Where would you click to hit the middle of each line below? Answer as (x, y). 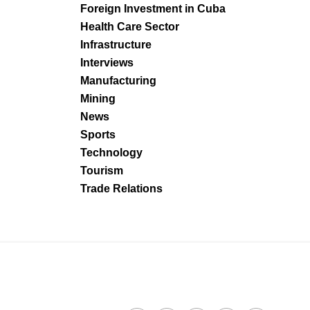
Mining (98, 99)
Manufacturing (118, 81)
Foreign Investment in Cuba (153, 9)
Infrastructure (116, 45)
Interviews (107, 63)
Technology (111, 153)
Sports (98, 135)
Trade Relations (121, 189)
